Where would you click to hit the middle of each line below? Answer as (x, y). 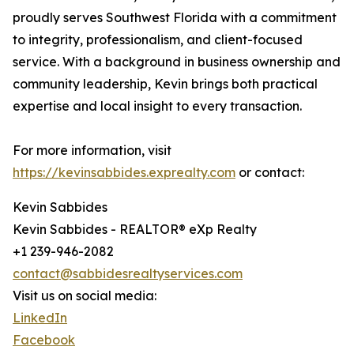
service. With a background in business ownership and (177, 62)
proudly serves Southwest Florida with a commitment (175, 18)
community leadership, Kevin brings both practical (165, 84)
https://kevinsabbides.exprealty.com (124, 173)
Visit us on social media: (85, 296)
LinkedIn (40, 318)
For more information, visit (92, 151)
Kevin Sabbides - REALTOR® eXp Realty (135, 230)
